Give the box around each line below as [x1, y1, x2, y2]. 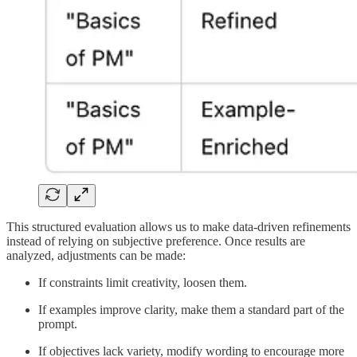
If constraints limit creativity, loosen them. [38, 276, 247, 290]
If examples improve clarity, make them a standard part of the [38, 303, 344, 317]
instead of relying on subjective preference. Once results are [6, 234, 305, 249]
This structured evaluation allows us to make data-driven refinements [6, 220, 351, 234]
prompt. [38, 317, 77, 331]
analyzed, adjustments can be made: [6, 249, 186, 263]
